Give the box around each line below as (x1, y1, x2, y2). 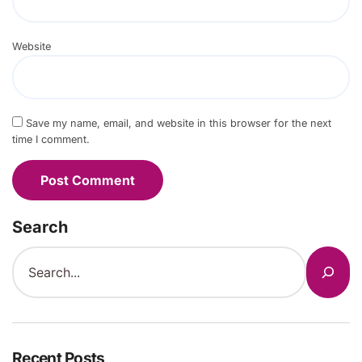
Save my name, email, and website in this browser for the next (26, 117, 331, 130)
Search (12, 217, 68, 238)
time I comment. (12, 133, 90, 146)
